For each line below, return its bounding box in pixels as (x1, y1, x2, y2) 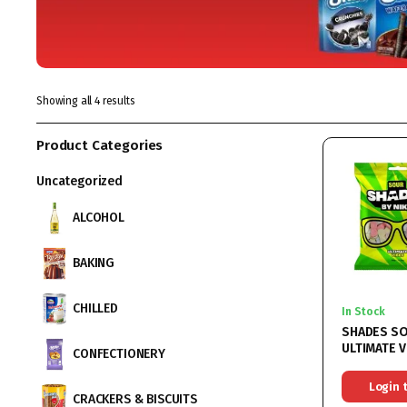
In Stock (342, 305, 385, 319)
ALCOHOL (73, 210, 124, 226)
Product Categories (36, 136, 164, 154)
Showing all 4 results (36, 94, 135, 107)
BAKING (73, 255, 115, 272)
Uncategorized (36, 173, 123, 189)
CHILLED (73, 301, 118, 317)
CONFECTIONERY (73, 346, 165, 362)
